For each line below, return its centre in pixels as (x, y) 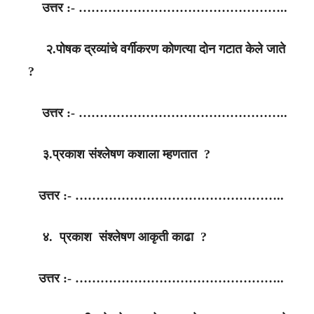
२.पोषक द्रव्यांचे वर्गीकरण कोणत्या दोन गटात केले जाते (157, 49)
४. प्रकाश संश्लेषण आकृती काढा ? (114, 237)
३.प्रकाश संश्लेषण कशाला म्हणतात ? (116, 154)
